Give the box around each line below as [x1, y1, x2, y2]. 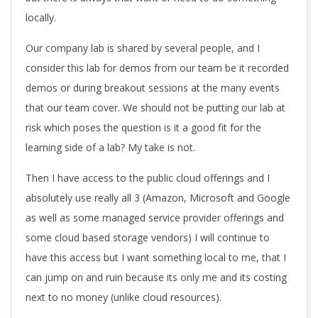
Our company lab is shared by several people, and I [26, 41, 260, 55]
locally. [26, 11, 56, 24]
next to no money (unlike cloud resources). [26, 290, 221, 304]
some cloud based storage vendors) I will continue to [26, 231, 270, 244]
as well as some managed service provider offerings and [26, 211, 284, 224]
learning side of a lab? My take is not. [26, 141, 195, 154]
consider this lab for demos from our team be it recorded [26, 61, 289, 75]
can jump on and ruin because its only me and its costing [26, 270, 287, 284]
